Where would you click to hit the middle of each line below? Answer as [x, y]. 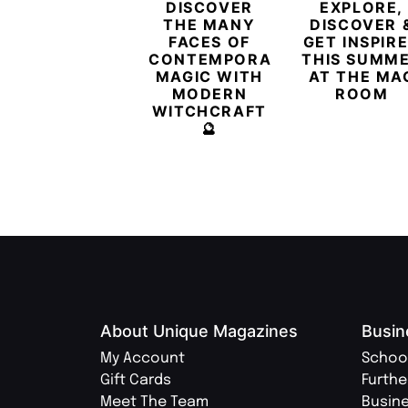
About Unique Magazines [199, 331]
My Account [143, 359]
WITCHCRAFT [209, 112]
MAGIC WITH [209, 77]
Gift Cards [136, 381]
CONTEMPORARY [222, 60]
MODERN [209, 94]
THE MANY [209, 25]
